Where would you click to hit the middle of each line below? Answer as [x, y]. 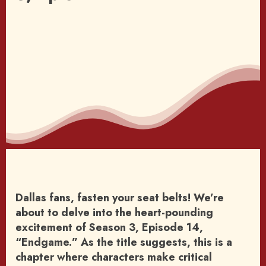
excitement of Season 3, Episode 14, [109, 228]
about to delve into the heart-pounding [114, 213]
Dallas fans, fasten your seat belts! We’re [120, 198]
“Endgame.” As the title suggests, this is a [124, 243]
